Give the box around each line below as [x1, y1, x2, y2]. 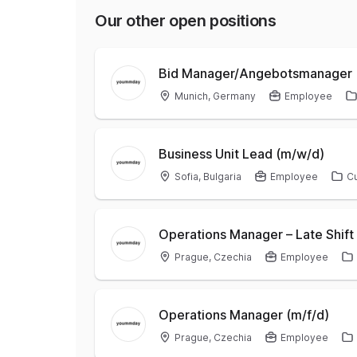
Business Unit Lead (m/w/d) [159, 146, 324, 162]
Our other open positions [95, 11, 277, 30]
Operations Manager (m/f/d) [159, 307, 329, 323]
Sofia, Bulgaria [175, 171, 241, 182]
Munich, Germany [175, 90, 256, 102]
